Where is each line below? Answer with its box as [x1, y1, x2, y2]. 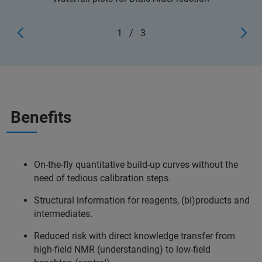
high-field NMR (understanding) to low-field [34, 244, 211, 256]
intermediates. [34, 208, 95, 220]
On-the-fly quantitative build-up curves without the [34, 159, 238, 171]
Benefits [11, 108, 71, 127]
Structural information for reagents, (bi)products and [34, 195, 250, 206]
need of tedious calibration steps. [34, 173, 173, 184]
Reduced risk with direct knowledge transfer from [34, 230, 235, 242]
